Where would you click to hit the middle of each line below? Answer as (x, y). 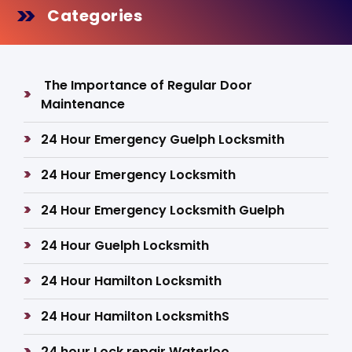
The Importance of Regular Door (147, 85)
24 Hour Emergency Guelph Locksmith (163, 139)
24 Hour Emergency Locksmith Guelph (163, 210)
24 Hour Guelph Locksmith (125, 246)
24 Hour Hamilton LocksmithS (136, 316)
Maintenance (83, 104)
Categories (95, 16)
